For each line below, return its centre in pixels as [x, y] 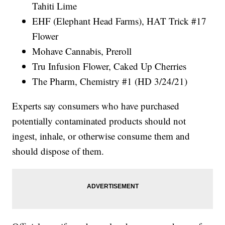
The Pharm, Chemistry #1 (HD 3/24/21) [110, 81]
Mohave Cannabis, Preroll [82, 51]
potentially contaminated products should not [99, 121]
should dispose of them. [58, 151]
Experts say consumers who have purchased [96, 106]
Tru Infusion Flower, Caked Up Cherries [109, 66]
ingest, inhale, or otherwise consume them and [101, 136]
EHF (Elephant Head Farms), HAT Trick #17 [120, 21]
